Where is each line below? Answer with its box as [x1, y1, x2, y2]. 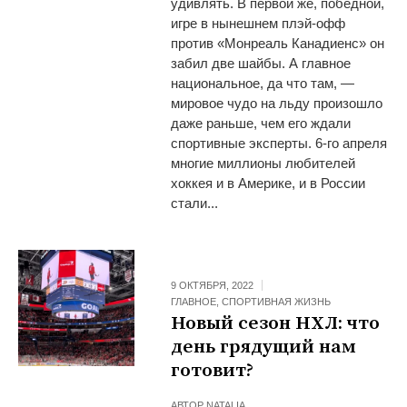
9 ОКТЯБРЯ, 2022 [171, 279, 254, 291]
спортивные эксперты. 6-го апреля [171, 134, 388, 151]
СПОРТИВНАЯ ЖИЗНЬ [222, 295, 332, 307]
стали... [171, 194, 219, 211]
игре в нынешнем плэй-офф [171, 15, 346, 31]
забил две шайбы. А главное [171, 55, 352, 71]
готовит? [171, 358, 254, 382]
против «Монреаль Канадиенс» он [171, 35, 385, 51]
